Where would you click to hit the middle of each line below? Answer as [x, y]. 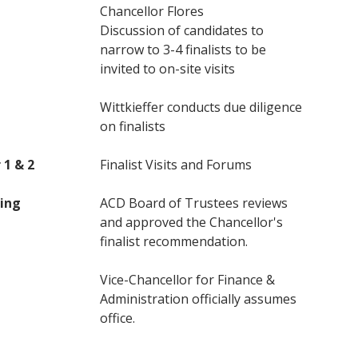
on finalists [132, 126]
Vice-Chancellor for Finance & [187, 280]
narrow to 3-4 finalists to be [183, 50]
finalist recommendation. [173, 241]
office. [117, 318]
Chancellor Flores [151, 11]
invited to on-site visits [167, 69]
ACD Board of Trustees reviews [193, 203]
